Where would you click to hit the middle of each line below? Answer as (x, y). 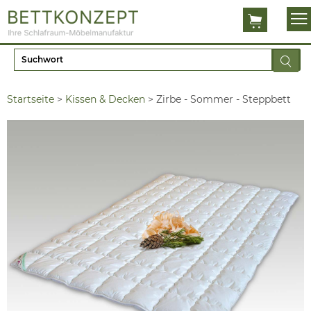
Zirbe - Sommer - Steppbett (224, 99)
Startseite (31, 99)
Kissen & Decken (105, 99)
